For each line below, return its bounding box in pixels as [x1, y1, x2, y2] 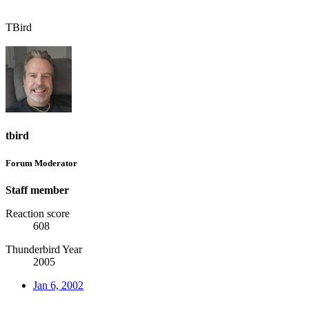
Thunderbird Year [6, 243, 82, 255]
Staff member [6, 183, 69, 196]
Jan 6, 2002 [33, 279, 83, 291]
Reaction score [6, 207, 70, 219]
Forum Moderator [6, 157, 77, 168]
